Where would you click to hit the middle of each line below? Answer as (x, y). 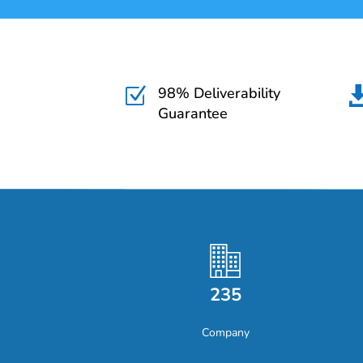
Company (225, 332)
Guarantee (193, 114)
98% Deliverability (220, 94)
